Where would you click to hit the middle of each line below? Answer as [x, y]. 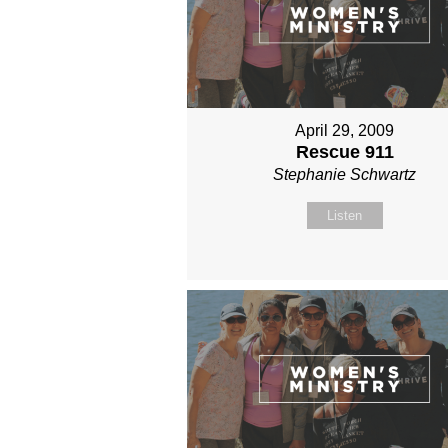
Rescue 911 [344, 152]
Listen [345, 216]
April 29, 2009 [345, 131]
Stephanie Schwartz [345, 175]
